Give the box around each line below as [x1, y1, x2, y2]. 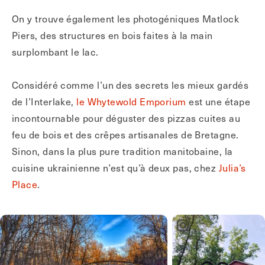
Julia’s [218, 160, 246, 174]
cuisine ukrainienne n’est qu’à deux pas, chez [12, 160, 219, 174]
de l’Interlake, [12, 94, 77, 108]
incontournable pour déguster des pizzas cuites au [12, 111, 241, 125]
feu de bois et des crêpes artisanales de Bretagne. [12, 127, 239, 141]
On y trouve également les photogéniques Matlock [12, 11, 240, 25]
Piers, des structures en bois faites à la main [12, 28, 213, 42]
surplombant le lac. [12, 44, 99, 59]
